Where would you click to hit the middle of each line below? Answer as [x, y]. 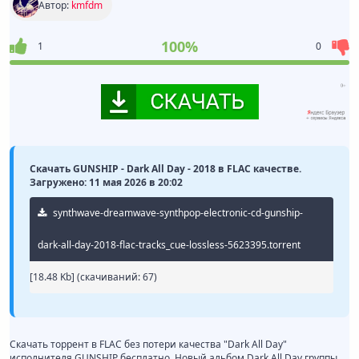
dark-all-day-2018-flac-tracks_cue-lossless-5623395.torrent [169, 245]
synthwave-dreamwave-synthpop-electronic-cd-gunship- [177, 213]
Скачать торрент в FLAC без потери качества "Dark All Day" [148, 345]
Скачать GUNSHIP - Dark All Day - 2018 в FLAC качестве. [165, 169]
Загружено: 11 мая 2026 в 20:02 [106, 183]
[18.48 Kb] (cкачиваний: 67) [93, 277]
